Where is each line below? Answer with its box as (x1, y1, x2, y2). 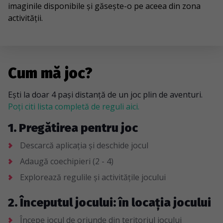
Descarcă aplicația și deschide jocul (20, 140, 148, 151)
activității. (8, 12, 43, 23)
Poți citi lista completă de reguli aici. (8, 101, 139, 112)
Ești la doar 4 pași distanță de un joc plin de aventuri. (8, 89, 203, 100)
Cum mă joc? (8, 64, 93, 82)
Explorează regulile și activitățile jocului (20, 172, 166, 183)
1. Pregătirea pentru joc (8, 121, 138, 135)
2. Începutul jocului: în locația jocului (8, 196, 211, 210)
